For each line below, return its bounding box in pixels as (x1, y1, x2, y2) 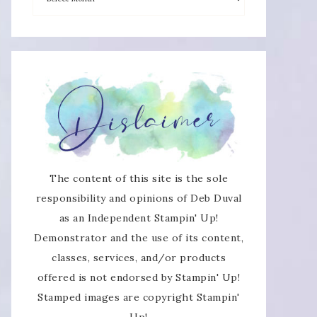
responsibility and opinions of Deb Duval (35, 191, 242, 204)
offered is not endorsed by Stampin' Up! (37, 270, 241, 284)
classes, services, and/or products (52, 250, 226, 264)
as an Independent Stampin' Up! (59, 211, 219, 224)
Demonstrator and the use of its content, (34, 231, 243, 244)
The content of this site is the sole (50, 171, 228, 185)
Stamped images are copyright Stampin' (38, 290, 240, 304)
